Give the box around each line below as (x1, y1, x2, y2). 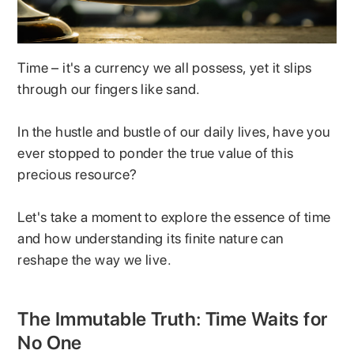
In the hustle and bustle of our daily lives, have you (17, 122, 330, 140)
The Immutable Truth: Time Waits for (17, 307, 328, 330)
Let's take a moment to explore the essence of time (17, 208, 331, 225)
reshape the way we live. (17, 250, 172, 268)
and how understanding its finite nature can (17, 229, 284, 247)
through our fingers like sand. (17, 80, 204, 97)
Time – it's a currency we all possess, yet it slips (17, 58, 312, 76)
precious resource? (17, 165, 141, 183)
